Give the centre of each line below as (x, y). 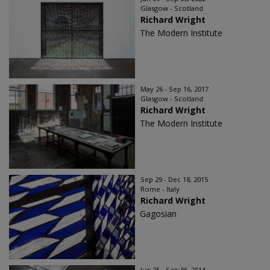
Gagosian (158, 214)
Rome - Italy (160, 189)
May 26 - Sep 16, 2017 (174, 89)
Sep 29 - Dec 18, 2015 (174, 179)
